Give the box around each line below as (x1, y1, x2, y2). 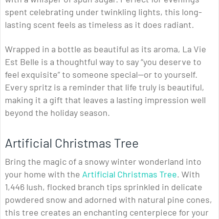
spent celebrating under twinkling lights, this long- (5, 6, 202, 18)
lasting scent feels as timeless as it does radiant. (5, 19, 194, 30)
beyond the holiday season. (5, 107, 110, 118)
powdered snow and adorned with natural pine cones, (5, 194, 212, 205)
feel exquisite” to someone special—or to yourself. (5, 69, 197, 80)
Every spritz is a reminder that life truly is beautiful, (5, 82, 204, 93)
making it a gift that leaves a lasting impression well (5, 94, 206, 106)
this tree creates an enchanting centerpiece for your (5, 207, 209, 218)
